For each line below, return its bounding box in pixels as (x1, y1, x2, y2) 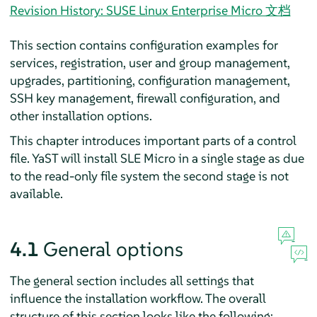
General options (42, 236, 183, 262)
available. (9, 185, 63, 202)
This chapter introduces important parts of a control (9, 132, 296, 149)
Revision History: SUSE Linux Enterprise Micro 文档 (9, 1, 291, 18)
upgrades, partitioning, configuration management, (9, 71, 290, 88)
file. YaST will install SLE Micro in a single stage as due (9, 149, 304, 166)
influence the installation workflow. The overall (9, 289, 266, 306)
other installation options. (9, 107, 152, 124)
